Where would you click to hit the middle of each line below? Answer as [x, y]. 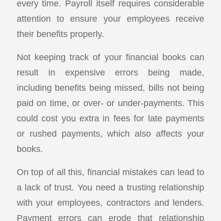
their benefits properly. [60, 34]
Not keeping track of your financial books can [110, 57]
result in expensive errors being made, [110, 72]
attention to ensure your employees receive [110, 19]
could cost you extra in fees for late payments [110, 118]
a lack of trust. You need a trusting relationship [110, 187]
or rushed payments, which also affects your [110, 133]
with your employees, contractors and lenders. [110, 202]
